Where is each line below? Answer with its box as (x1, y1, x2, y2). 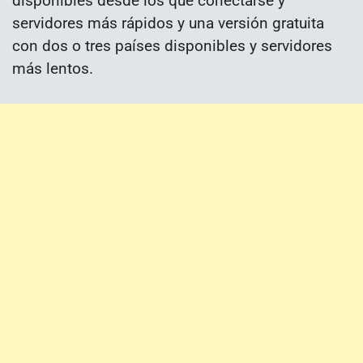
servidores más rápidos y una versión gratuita (12, 14, 324, 33)
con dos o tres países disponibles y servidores (12, 36, 332, 56)
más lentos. (12, 59, 93, 79)
